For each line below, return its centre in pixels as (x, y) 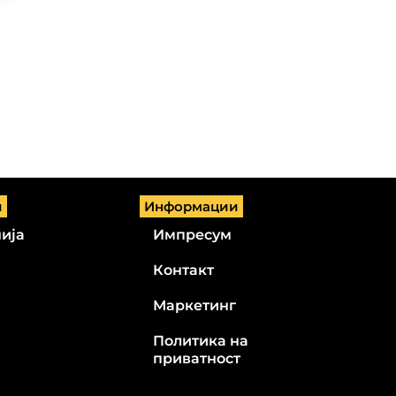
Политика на (201, 340)
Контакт (184, 270)
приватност (197, 358)
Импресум (193, 234)
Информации (192, 206)
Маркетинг (195, 305)
